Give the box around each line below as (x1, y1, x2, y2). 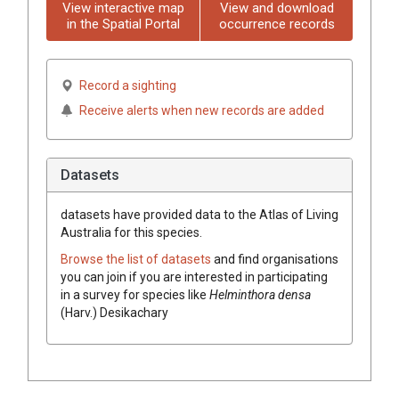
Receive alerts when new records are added (79, 102, 324, 118)
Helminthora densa (209, 287, 311, 302)
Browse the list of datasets (61, 251, 214, 266)
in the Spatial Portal (66, 15, 180, 32)
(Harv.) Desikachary (61, 305, 168, 320)
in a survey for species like (61, 287, 209, 302)
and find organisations (214, 251, 338, 266)
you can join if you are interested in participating (61, 269, 328, 284)
